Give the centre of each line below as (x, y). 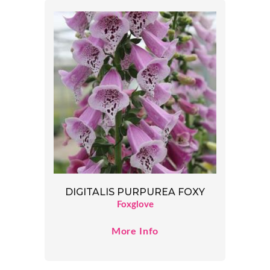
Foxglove (135, 205)
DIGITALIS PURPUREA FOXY (135, 192)
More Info (135, 232)
